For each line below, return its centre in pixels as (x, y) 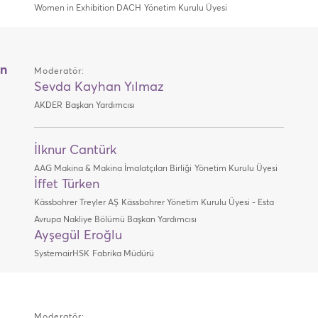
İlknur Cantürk (75, 150)
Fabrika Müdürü (123, 254)
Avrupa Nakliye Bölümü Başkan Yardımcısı (115, 220)
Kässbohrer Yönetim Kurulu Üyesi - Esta (197, 203)
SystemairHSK (61, 254)
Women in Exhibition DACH (87, 9)
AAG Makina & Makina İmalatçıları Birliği (113, 169)
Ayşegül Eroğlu (78, 236)
